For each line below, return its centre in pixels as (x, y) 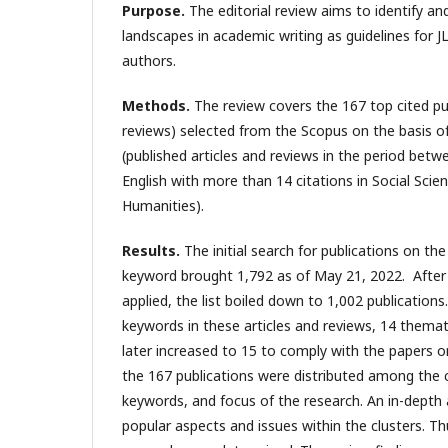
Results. (153, 250)
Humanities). (163, 205)
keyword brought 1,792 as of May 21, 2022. (265, 275)
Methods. (156, 105)
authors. (149, 60)
